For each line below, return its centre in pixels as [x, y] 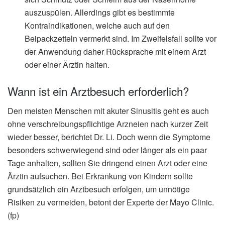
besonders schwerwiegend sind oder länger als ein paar [107, 150]
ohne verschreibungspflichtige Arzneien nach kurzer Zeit [108, 124]
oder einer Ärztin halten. [67, 65]
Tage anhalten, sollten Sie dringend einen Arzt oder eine [107, 163]
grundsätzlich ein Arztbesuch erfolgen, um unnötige [99, 189]
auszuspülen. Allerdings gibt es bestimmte [100, 13]
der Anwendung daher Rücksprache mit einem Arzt [116, 52]
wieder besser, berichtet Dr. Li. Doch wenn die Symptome [109, 137]
